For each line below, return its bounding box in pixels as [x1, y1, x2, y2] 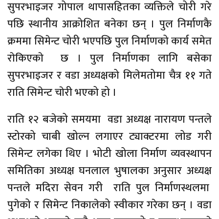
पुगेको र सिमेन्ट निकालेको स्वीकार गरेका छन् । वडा [7, 196, 212, 215]
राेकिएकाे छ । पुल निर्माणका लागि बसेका [7, 49, 212, 68]
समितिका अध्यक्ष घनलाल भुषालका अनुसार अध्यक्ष [7, 162, 212, 180]
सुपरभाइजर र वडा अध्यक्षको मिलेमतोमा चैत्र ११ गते [7, 66, 212, 85]
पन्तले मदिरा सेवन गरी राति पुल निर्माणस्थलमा [7, 179, 212, 197]
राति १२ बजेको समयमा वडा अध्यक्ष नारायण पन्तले [7, 110, 212, 129]
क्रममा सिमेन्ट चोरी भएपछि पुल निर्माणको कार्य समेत [7, 32, 212, 51]
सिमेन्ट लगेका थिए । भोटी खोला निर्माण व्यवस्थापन [7, 145, 212, 163]
